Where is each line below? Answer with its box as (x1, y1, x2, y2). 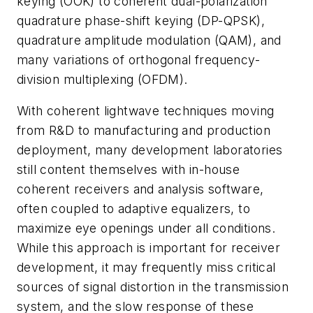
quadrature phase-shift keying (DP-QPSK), (17, 13, 265, 28)
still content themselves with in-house (17, 162, 240, 177)
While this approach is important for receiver (17, 240, 280, 256)
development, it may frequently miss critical (17, 260, 276, 275)
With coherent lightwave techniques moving (17, 103, 275, 119)
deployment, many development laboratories (17, 143, 283, 158)
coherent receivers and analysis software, (17, 182, 264, 197)
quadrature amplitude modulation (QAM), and (17, 32, 282, 48)
